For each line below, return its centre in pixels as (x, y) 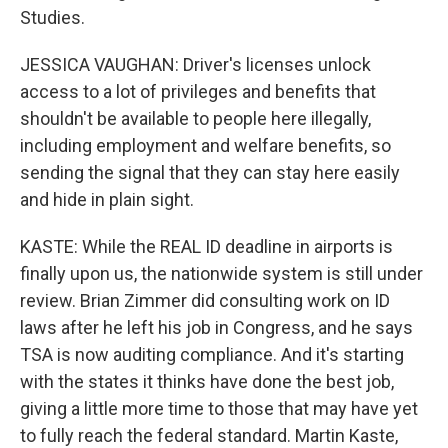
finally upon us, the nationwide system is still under (221, 273)
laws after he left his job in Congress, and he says (216, 327)
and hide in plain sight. (107, 199)
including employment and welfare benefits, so (205, 145)
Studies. (52, 17)
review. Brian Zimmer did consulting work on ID (205, 300)
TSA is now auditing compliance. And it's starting (212, 354)
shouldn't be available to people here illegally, (195, 118)
